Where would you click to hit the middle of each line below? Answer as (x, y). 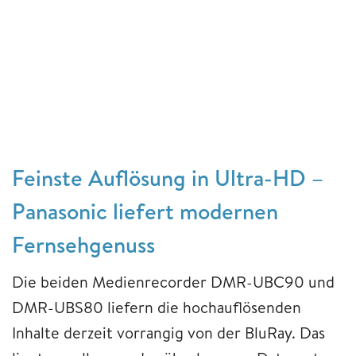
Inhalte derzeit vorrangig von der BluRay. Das (168, 332)
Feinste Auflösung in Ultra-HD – (168, 177)
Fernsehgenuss (83, 244)
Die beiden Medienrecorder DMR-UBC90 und (173, 281)
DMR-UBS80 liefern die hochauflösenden (157, 307)
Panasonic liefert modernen (145, 211)
